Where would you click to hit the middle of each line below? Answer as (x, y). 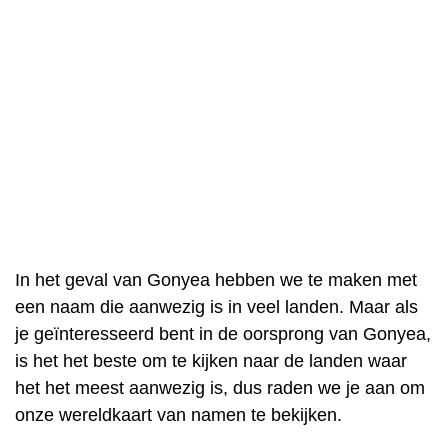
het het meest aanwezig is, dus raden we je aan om (220, 388)
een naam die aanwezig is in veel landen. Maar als (216, 307)
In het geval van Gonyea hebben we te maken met (216, 280)
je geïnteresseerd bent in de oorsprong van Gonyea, (223, 334)
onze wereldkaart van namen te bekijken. (178, 415)
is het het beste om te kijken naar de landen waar (211, 361)
